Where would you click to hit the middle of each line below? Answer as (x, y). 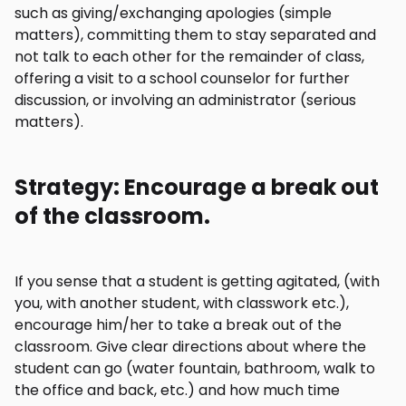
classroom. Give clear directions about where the (190, 347)
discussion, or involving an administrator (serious (185, 100)
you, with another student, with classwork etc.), (182, 303)
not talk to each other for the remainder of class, (189, 57)
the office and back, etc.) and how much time (177, 390)
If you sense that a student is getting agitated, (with (197, 281)
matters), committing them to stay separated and (195, 35)
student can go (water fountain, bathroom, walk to (195, 368)
